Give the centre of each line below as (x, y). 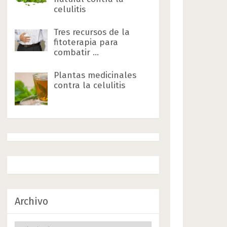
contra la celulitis (90, 85)
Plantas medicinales (95, 75)
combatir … (77, 52)
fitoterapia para (86, 42)
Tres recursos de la (92, 32)
